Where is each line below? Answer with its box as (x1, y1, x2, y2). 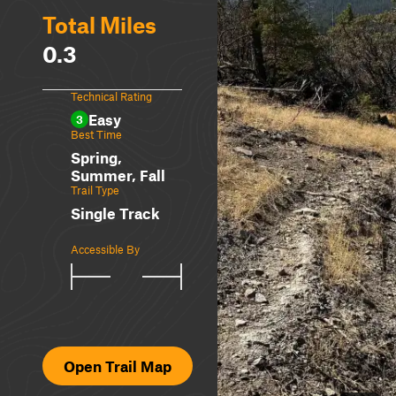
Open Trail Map (64, 357, 171, 375)
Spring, (71, 148, 122, 166)
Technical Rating (71, 89, 152, 103)
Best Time (71, 127, 122, 141)
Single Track (71, 204, 160, 222)
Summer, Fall (71, 166, 165, 184)
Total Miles (42, 11, 156, 38)
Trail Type (71, 183, 119, 197)
